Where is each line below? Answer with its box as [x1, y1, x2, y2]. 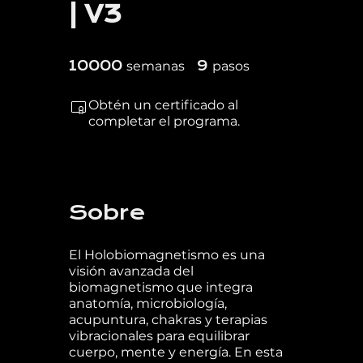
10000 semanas [184, 55, 246, 65]
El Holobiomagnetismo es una [68, 247, 265, 263]
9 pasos [249, 55, 280, 65]
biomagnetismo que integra [68, 280, 253, 296]
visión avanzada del [68, 263, 194, 280]
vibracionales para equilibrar [68, 328, 250, 344]
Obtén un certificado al [88, 97, 238, 113]
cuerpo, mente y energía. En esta [68, 344, 283, 361]
